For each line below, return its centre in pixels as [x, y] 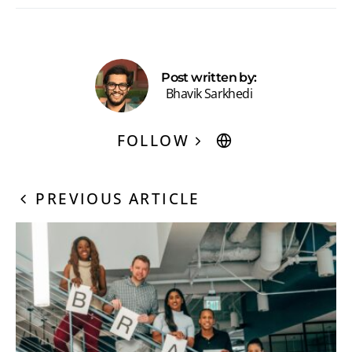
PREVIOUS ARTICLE [118, 198]
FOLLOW [153, 140]
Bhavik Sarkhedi [209, 93]
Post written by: [209, 77]
